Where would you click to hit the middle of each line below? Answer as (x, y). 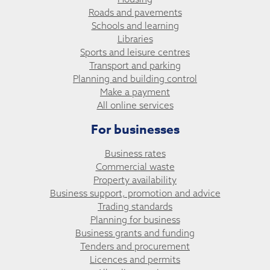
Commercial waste (135, 166)
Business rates (135, 153)
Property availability (135, 180)
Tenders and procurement (135, 246)
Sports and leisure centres (135, 52)
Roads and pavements (135, 13)
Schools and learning (135, 26)
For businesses (135, 129)
